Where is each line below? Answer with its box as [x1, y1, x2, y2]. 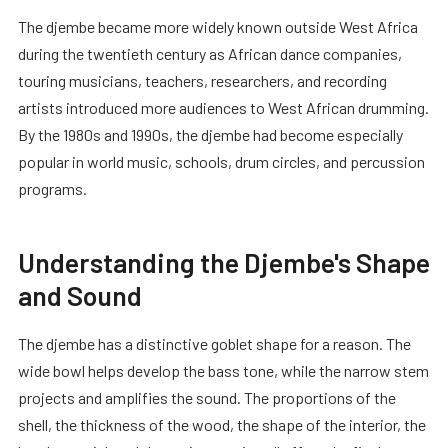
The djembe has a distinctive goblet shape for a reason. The [18, 333, 411, 353]
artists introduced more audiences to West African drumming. [18, 97, 429, 117]
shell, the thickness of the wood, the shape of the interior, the [18, 414, 426, 434]
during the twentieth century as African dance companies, [18, 43, 402, 63]
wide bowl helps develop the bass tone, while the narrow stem [18, 360, 429, 380]
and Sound [18, 278, 142, 311]
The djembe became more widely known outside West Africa [18, 16, 418, 36]
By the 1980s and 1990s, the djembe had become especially [18, 124, 403, 144]
